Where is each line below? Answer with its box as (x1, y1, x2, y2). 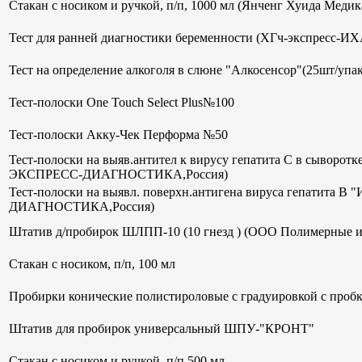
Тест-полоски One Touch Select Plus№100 (9, 95, 234, 109)
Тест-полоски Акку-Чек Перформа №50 (9, 127, 228, 141)
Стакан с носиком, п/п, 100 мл (9, 256, 175, 271)
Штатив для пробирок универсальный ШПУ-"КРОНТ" (9, 321, 314, 335)
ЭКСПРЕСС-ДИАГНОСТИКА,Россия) (9, 166, 228, 181)
